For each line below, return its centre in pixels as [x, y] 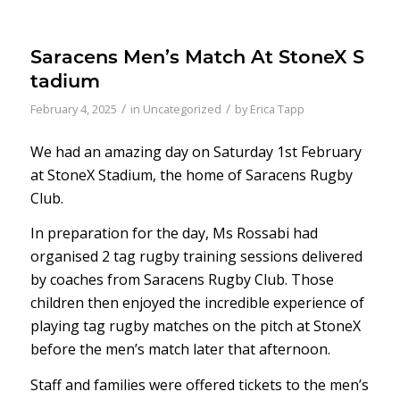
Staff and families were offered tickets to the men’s [199, 384]
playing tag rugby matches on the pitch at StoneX [195, 326]
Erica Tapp [277, 109]
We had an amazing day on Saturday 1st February [196, 151]
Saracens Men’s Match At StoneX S [197, 58]
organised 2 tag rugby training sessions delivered [196, 257]
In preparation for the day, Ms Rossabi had [174, 233]
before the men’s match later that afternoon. [180, 350]
